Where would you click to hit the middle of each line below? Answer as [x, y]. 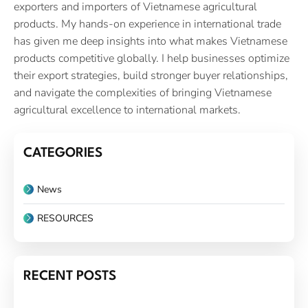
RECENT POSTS [70, 276]
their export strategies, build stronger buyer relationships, [151, 75]
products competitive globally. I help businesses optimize [152, 58]
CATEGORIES [63, 153]
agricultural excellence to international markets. [127, 110]
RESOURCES [65, 218]
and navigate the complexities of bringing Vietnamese [143, 92]
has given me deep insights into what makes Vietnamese [151, 41]
